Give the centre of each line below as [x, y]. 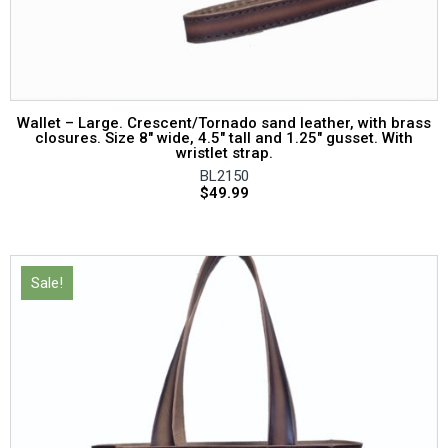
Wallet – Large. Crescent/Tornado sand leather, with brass [224, 123]
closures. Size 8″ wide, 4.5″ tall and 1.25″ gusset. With [224, 138]
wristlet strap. [224, 153]
